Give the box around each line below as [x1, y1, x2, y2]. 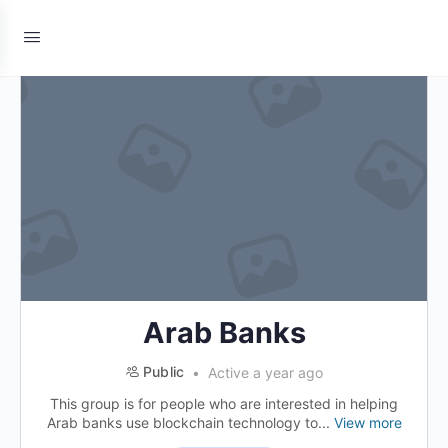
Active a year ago [204, 364, 324, 381]
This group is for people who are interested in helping [50, 395, 398, 412]
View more [333, 414, 402, 431]
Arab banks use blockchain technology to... [46, 414, 334, 431]
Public [142, 363, 185, 380]
